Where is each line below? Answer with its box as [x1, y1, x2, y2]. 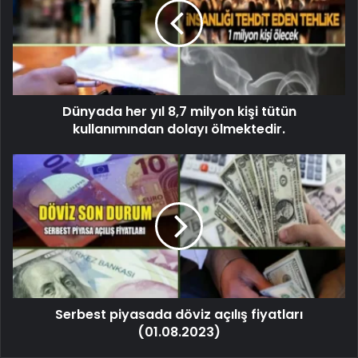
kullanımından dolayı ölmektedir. [73, 119, 285, 138]
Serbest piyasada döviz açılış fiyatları [55, 304, 303, 324]
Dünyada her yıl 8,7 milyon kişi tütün [62, 101, 296, 121]
